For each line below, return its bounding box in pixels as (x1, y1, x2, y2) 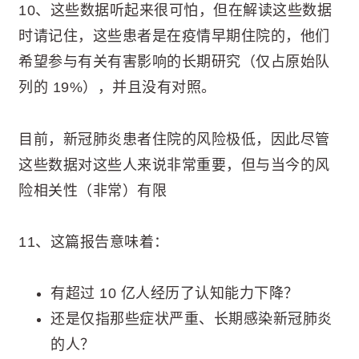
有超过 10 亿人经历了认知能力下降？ (50, 285, 299, 302)
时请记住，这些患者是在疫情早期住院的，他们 (18, 28, 330, 45)
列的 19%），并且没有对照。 (18, 79, 216, 96)
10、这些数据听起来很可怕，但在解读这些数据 (18, 2, 332, 19)
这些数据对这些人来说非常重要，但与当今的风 (18, 156, 330, 173)
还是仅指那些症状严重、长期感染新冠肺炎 (50, 311, 333, 328)
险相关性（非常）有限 (18, 182, 167, 199)
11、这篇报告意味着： (18, 233, 169, 250)
